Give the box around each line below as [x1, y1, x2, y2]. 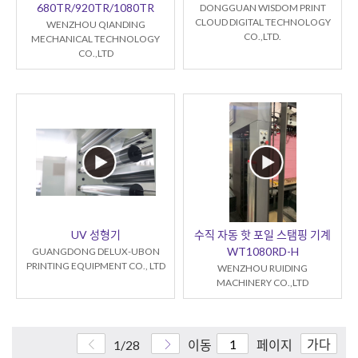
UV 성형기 [70, 228, 121, 242]
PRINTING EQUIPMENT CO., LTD [26, 260, 165, 272]
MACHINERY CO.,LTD [217, 276, 308, 289]
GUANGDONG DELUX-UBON [31, 245, 160, 258]
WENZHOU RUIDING [217, 262, 308, 275]
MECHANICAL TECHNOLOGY [31, 33, 160, 46]
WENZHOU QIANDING [46, 18, 145, 31]
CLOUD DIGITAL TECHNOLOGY [194, 16, 331, 29]
